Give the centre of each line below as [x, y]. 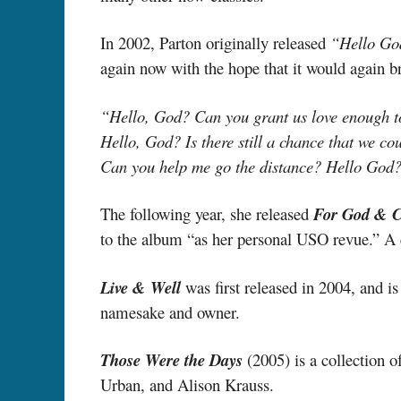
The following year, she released [207, 214]
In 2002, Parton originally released [215, 43]
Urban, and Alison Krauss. [187, 385]
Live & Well [141, 287]
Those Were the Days [171, 360]
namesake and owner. [170, 311]
